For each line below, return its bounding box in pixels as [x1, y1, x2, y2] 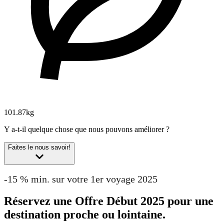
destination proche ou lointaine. [4, 208, 165, 221]
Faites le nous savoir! [8, 143, 70, 151]
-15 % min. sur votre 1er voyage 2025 [4, 173, 157, 184]
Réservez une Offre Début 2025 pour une [4, 194, 213, 208]
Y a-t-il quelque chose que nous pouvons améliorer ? [4, 124, 169, 133]
